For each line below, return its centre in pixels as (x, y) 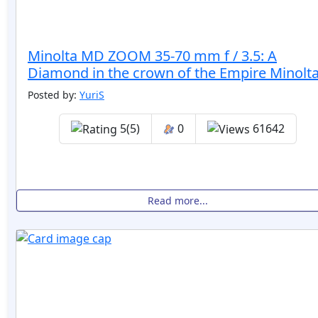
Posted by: (54, 94)
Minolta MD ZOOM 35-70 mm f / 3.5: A (152, 55)
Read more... (177, 201)
